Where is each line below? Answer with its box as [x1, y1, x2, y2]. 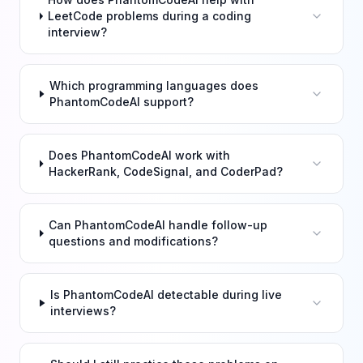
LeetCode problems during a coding [48, 9, 252, 23]
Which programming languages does [49, 79, 259, 92]
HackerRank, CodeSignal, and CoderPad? [49, 164, 284, 178]
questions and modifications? [49, 234, 219, 248]
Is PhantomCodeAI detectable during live [50, 288, 283, 301]
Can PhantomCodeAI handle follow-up [49, 218, 268, 232]
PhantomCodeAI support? [49, 95, 194, 109]
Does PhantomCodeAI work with [49, 148, 231, 162]
